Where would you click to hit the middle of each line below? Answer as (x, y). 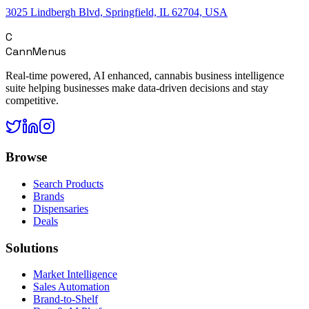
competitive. (32, 100)
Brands (49, 196)
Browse (26, 157)
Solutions (32, 248)
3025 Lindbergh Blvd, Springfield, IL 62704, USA (117, 12)
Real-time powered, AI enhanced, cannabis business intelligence (145, 75)
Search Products (68, 184)
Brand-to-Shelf (66, 299)
